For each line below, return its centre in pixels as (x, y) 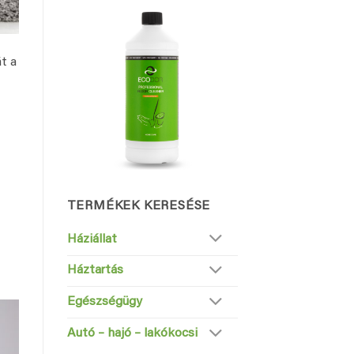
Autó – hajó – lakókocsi (132, 334)
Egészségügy (104, 302)
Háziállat (92, 239)
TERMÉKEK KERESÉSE (139, 206)
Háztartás (95, 271)
